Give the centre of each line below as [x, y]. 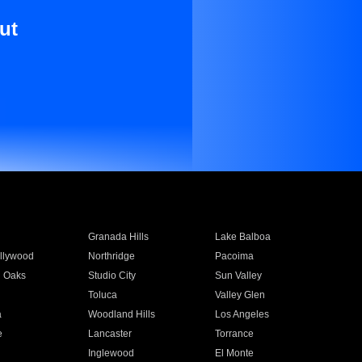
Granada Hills [118, 237]
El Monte [235, 353]
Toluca [102, 295]
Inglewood [111, 353]
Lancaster [109, 334]
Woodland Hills [121, 314]
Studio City [112, 276]
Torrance [235, 334]
